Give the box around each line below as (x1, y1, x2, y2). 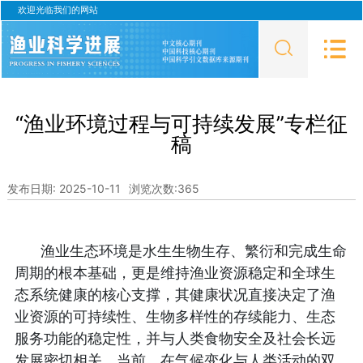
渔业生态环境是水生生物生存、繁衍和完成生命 (40, 243, 347, 260)
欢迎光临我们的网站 (17, 4, 98, 15)
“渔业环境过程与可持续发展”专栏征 (15, 111, 348, 137)
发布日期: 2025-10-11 (6, 181, 121, 196)
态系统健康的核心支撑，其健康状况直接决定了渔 (14, 287, 335, 304)
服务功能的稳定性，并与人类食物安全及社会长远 (14, 331, 335, 348)
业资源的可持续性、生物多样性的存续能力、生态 (14, 309, 335, 326)
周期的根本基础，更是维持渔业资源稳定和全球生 (14, 265, 335, 282)
